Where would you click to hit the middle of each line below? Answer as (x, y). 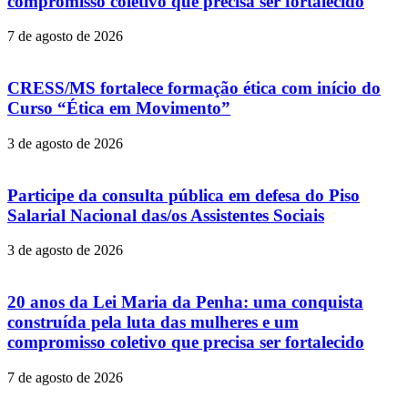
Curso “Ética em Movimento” (119, 108)
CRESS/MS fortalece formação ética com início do (194, 88)
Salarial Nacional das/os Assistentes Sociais (166, 215)
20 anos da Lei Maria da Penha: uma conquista (185, 301)
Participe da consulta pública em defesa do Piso (184, 195)
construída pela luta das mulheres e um (153, 321)
